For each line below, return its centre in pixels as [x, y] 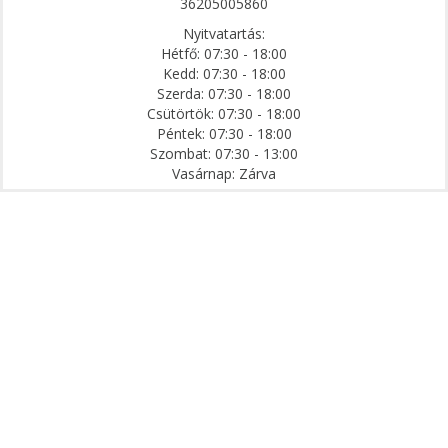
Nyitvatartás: [224, 33]
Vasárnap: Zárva [224, 173]
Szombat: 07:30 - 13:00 [224, 153]
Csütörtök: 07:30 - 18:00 [224, 113]
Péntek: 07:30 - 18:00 [224, 133]
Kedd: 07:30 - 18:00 [224, 73]
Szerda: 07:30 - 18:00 [224, 93]
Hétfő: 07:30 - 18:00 [224, 53]
